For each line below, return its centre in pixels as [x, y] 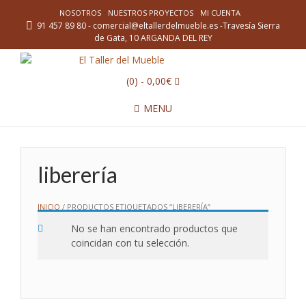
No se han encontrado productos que [154, 229]
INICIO [49, 207]
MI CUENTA [220, 13]
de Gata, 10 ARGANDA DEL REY [153, 38]
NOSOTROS [80, 13]
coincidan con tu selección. [130, 243]
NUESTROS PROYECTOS [150, 13]
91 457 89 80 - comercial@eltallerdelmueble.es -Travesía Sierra [157, 26]
